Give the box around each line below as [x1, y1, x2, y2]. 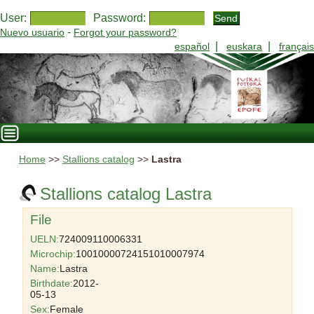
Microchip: [29, 248, 76, 259]
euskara [226, 41, 262, 52]
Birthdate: [29, 278, 73, 289]
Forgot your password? [74, 27, 177, 38]
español [175, 41, 210, 52]
